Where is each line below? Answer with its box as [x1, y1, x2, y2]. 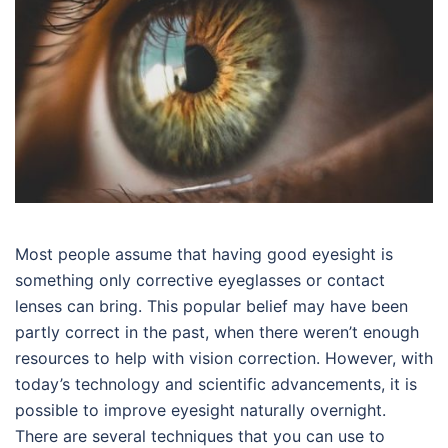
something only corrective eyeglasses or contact [15, 270, 385, 291]
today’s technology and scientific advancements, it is [15, 374, 417, 395]
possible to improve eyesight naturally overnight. [15, 400, 386, 421]
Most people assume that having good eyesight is [15, 244, 393, 265]
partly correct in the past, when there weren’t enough [15, 322, 419, 343]
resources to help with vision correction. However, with [15, 348, 433, 369]
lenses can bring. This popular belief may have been [15, 296, 408, 317]
